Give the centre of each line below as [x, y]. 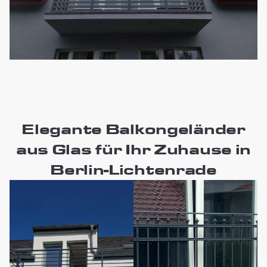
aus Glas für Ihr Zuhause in [133, 149]
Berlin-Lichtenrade [133, 170]
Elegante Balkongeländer [133, 129]
